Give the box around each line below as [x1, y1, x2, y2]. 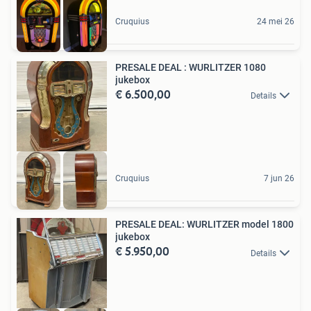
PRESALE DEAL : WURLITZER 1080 [115, 61, 266, 73]
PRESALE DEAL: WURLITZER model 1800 [115, 219, 294, 230]
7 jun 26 [264, 174, 294, 184]
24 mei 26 [257, 16, 294, 26]
